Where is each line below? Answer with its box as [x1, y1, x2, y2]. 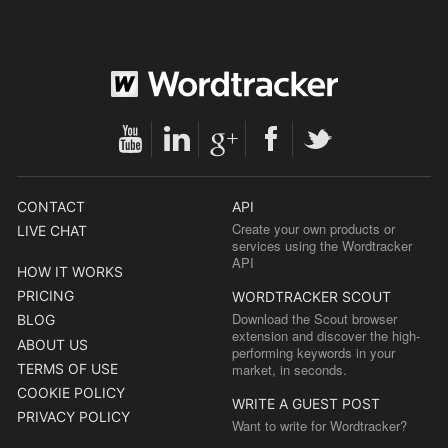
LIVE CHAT [17, 222, 87, 240]
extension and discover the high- [232, 325, 421, 345]
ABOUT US [17, 335, 88, 353]
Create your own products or [232, 218, 396, 238]
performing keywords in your [232, 342, 396, 362]
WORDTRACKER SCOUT [232, 287, 392, 305]
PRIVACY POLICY [17, 408, 130, 426]
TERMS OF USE [17, 359, 118, 377]
